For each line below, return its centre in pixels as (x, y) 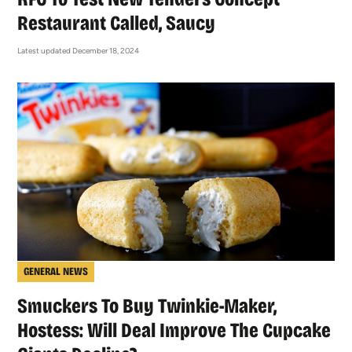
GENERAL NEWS (56, 271)
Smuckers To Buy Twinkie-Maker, (147, 306)
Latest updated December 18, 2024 (79, 51)
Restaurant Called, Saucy (117, 24)
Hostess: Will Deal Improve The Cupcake (174, 330)
